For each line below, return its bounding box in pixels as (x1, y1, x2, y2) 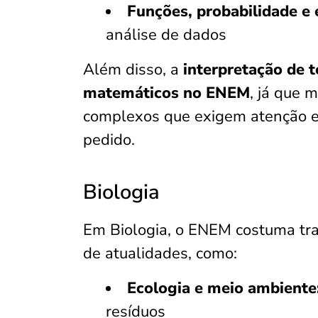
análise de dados (106, 24, 226, 45)
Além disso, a (83, 59, 183, 80)
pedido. (83, 129, 135, 150)
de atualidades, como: (83, 243, 237, 264)
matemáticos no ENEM (83, 82, 250, 104)
